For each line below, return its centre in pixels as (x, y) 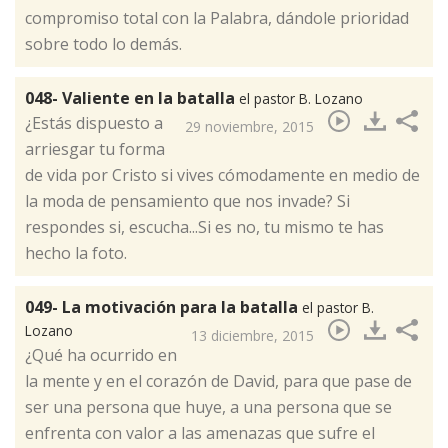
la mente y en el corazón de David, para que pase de (218, 380)
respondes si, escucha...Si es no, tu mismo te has (204, 226)
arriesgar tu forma (95, 148)
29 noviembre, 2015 (249, 126)
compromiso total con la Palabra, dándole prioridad (217, 17)
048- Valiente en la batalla (132, 97)
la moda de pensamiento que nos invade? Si (187, 200)
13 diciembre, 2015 (252, 335)
